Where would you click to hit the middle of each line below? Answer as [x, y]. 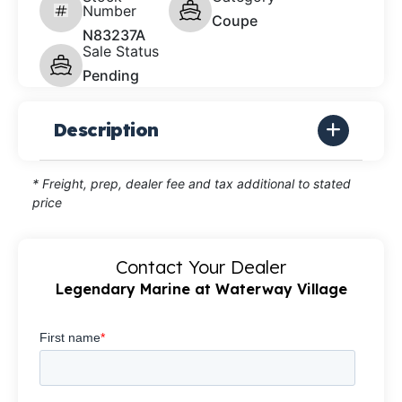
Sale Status [121, 51]
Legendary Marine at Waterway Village [201, 288]
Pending [111, 75]
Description [106, 130]
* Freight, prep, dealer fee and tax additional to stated [192, 183]
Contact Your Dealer [201, 267]
